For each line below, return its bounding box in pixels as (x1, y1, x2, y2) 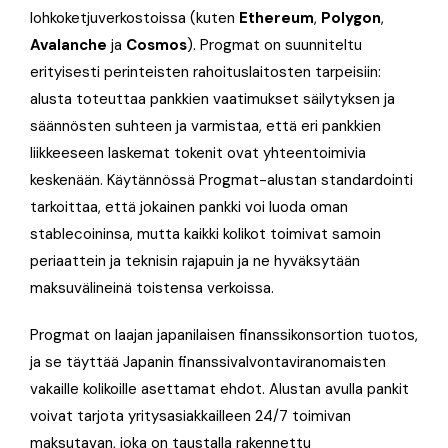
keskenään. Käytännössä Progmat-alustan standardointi (30, 169, 413, 190)
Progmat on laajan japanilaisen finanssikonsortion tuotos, (30, 324, 418, 345)
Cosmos (126, 34, 187, 55)
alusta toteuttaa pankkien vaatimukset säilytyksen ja (30, 88, 395, 109)
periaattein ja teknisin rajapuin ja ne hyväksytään (30, 250, 360, 271)
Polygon (321, 7, 381, 28)
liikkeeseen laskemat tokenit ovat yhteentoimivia (30, 142, 366, 163)
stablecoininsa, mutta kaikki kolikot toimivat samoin (30, 223, 381, 244)
